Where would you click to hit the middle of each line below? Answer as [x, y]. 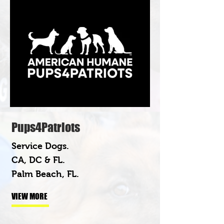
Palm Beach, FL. [45, 174]
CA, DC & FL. [38, 160]
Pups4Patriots [46, 127]
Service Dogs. [40, 146]
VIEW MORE [29, 196]
